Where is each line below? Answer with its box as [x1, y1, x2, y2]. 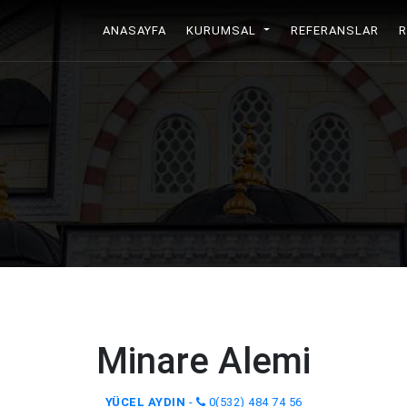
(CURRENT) [165, 23, 235, 37]
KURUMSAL [186, 23, 261, 37]
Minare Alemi [96, 340, 311, 382]
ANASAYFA [102, 23, 166, 37]
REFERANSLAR [290, 23, 379, 37]
